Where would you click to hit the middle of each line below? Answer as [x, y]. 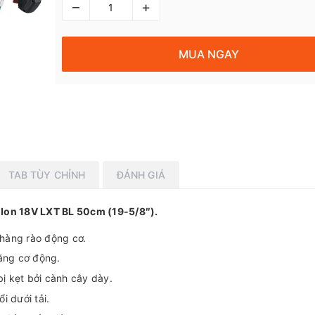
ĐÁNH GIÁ [141, 174]
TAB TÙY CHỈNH [47, 174]
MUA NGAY [209, 54]
